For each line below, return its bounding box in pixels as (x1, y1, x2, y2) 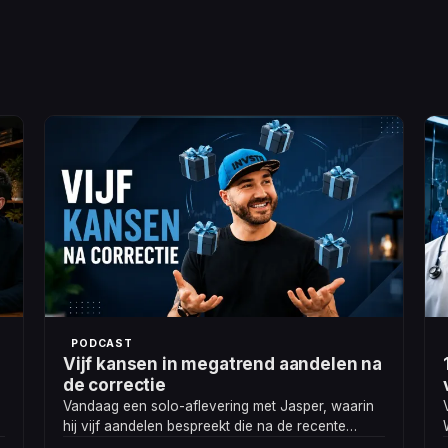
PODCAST (71, 337, 133, 351)
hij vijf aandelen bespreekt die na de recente (63, 418, 346, 435)
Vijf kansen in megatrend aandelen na (63, 354, 382, 375)
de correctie (63, 375, 166, 396)
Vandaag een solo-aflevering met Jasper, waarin (63, 398, 374, 415)
